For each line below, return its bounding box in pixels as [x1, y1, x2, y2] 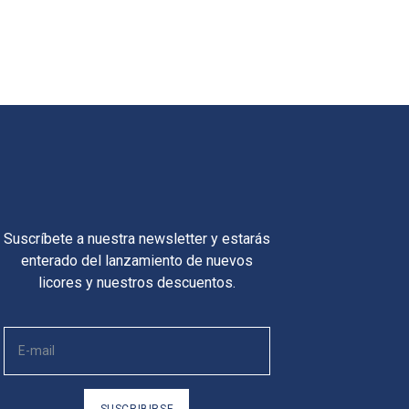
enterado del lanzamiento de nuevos [20, 251, 253, 269]
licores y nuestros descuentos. [37, 273, 236, 291]
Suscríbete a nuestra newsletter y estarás [3, 229, 270, 247]
